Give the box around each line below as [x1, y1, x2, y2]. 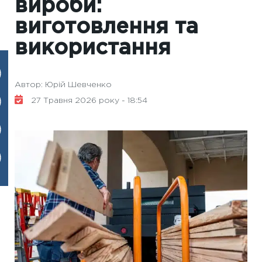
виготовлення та [15, 18, 198, 37]
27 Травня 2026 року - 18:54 [29, 97, 147, 104]
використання [15, 39, 171, 58]
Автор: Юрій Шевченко [15, 81, 112, 88]
